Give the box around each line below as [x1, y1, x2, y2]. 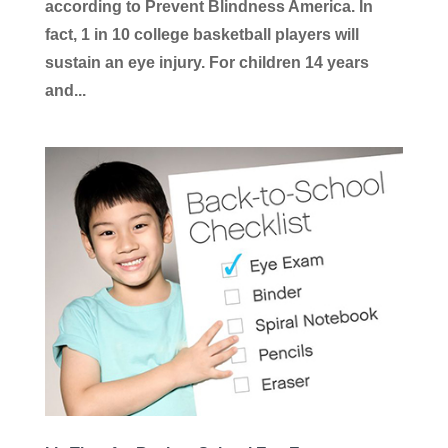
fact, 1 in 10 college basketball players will [44, 26, 359, 44]
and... [44, 82, 86, 100]
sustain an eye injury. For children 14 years [44, 54, 369, 72]
